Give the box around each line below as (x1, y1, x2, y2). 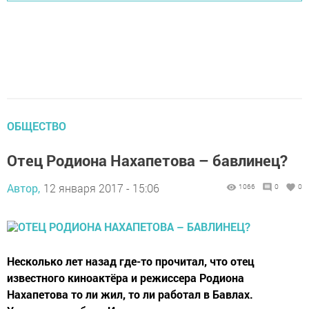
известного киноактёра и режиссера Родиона (7, 270, 244, 285)
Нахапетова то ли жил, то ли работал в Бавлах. (7, 287, 253, 301)
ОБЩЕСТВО (7, 119, 66, 133)
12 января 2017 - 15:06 (43, 181, 159, 195)
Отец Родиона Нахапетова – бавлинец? (7, 150, 288, 170)
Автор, (7, 181, 40, 195)
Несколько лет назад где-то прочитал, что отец (7, 254, 255, 268)
